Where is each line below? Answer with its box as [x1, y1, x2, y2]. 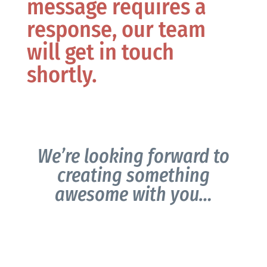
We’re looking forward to [37, 145, 229, 168]
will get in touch [26, 38, 174, 66]
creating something [57, 164, 210, 187]
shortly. [26, 61, 97, 89]
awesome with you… [54, 183, 212, 206]
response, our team [26, 15, 206, 44]
